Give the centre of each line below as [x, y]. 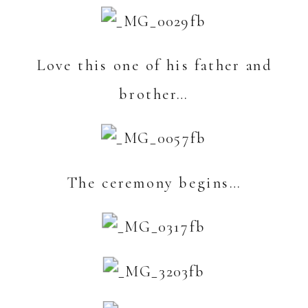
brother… [154, 94]
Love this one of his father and [154, 65]
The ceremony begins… [154, 183]
